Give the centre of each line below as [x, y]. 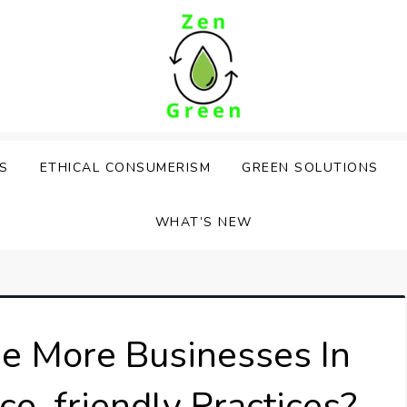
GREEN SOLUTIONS [310, 167]
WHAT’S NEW [203, 222]
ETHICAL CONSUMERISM [125, 167]
